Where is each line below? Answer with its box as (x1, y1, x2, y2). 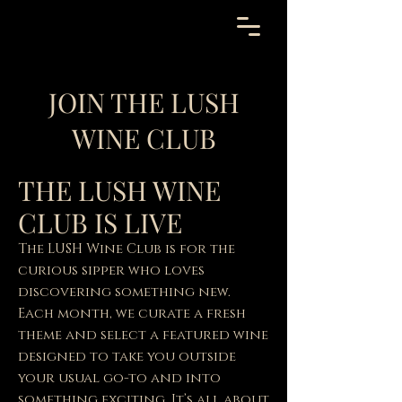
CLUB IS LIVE (18, 205, 182, 240)
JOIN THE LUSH (48, 84, 240, 120)
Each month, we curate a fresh (18, 304, 246, 323)
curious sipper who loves (18, 261, 205, 280)
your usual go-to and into (18, 369, 221, 388)
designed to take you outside (18, 347, 236, 366)
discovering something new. (18, 283, 231, 301)
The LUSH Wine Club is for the (18, 240, 235, 258)
